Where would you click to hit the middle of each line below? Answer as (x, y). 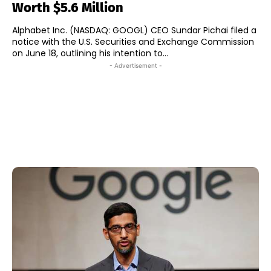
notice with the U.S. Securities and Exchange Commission (133, 41)
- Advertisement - (135, 65)
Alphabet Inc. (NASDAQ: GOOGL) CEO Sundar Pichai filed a (134, 30)
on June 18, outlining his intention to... (90, 53)
